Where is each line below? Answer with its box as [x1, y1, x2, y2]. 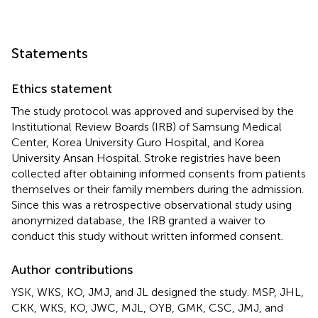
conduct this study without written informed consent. [11, 229, 283, 243]
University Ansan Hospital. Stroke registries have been [11, 150, 280, 165]
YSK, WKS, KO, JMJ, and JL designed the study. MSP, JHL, [11, 285, 304, 299]
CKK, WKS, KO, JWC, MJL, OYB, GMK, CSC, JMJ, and [11, 300, 283, 314]
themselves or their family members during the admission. [11, 182, 304, 196]
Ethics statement [11, 80, 112, 97]
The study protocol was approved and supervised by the [11, 104, 294, 118]
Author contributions [11, 261, 133, 278]
